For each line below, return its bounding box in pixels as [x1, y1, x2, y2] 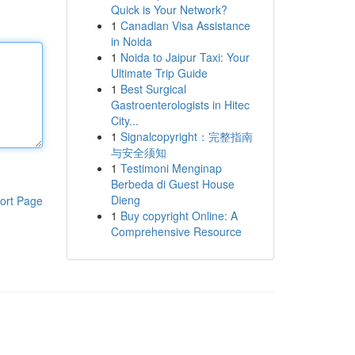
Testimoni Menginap [120, 160, 222, 176]
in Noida [110, 33, 152, 49]
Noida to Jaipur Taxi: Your [120, 49, 250, 65]
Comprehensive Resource [110, 223, 242, 239]
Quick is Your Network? [110, 2, 227, 17]
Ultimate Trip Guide [110, 65, 208, 81]
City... [110, 113, 139, 128]
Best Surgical [120, 81, 186, 97]
